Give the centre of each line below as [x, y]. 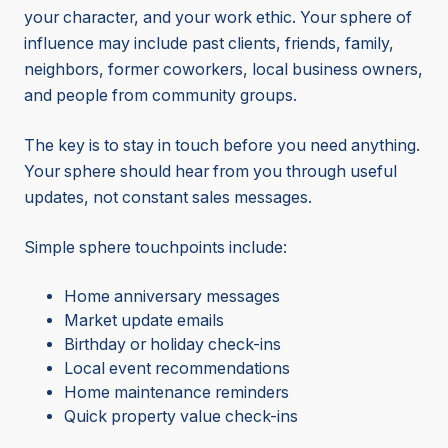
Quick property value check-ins [181, 417]
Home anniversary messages [172, 297]
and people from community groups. [160, 96]
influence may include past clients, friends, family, [209, 44]
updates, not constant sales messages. [168, 198]
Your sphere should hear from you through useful [210, 172]
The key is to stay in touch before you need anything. [222, 146]
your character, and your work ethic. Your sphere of [218, 18]
